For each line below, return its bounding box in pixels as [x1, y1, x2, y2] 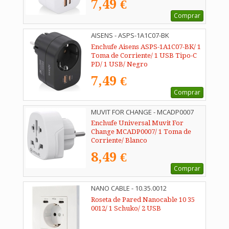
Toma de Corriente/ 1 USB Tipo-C [91, 51, 197, 59]
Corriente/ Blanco [91, 136, 147, 145]
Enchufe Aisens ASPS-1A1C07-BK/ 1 [91, 42, 201, 51]
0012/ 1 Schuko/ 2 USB [91, 204, 161, 213]
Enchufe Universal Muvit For [91, 119, 184, 127]
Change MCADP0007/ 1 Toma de [91, 128, 191, 136]
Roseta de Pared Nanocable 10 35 [91, 196, 195, 204]
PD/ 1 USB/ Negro [91, 60, 148, 68]
